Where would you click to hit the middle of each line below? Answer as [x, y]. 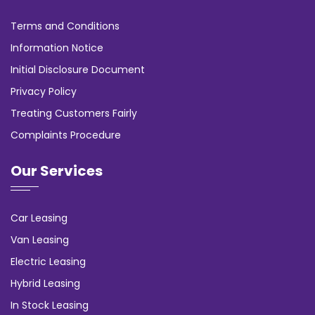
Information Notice [57, 47]
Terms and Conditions [65, 26]
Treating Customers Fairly [74, 113]
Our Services [57, 171]
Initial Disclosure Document [78, 69]
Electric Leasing [48, 261]
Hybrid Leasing [45, 283]
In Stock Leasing [50, 305]
